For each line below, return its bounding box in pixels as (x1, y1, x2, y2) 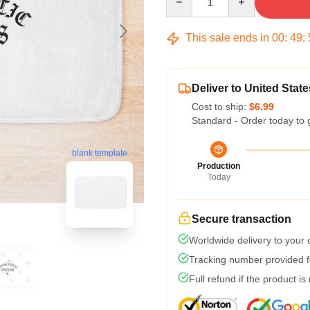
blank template (72, 148, 127, 158)
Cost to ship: (192, 101, 249, 112)
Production (197, 161, 240, 171)
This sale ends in (183, 32, 272, 44)
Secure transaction (192, 213, 291, 225)
